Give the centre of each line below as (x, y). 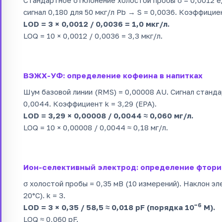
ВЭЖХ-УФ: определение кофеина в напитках (113, 75)
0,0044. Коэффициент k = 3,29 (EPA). (90, 103)
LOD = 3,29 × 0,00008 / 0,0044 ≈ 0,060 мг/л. (108, 115)
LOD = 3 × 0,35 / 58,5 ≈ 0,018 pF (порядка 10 (109, 207)
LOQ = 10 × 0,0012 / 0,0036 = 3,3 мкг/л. (93, 35)
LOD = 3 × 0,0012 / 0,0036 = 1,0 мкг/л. (96, 24)
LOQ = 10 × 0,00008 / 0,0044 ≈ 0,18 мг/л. (96, 127)
